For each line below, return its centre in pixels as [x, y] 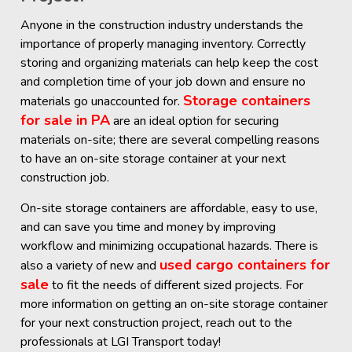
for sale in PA [66, 121]
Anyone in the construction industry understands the [162, 26]
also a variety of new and [90, 266]
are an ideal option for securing [195, 121]
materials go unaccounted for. [102, 102]
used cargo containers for [245, 265]
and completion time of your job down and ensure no [163, 82]
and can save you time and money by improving [148, 227]
